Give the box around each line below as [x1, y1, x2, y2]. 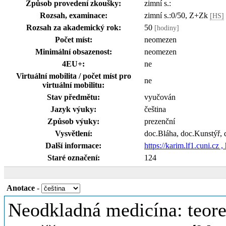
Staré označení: [47, 153, 100, 162]
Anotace [7, 184, 35, 192]
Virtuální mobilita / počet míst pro [16, 72, 131, 80]
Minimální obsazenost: [35, 47, 112, 56]
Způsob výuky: [47, 117, 99, 126]
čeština [144, 105, 166, 114]
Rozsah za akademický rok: [26, 23, 121, 32]
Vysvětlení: [54, 129, 92, 138]
